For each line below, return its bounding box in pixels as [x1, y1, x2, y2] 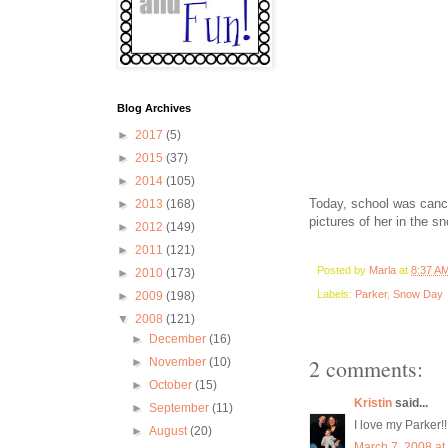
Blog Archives [117, 102, 191, 114]
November [149, 355, 210, 369]
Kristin [354, 396, 392, 411]
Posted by [317, 263, 369, 276]
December [149, 332, 210, 346]
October [149, 378, 196, 392]
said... [392, 396, 428, 411]
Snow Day [393, 288, 443, 301]
